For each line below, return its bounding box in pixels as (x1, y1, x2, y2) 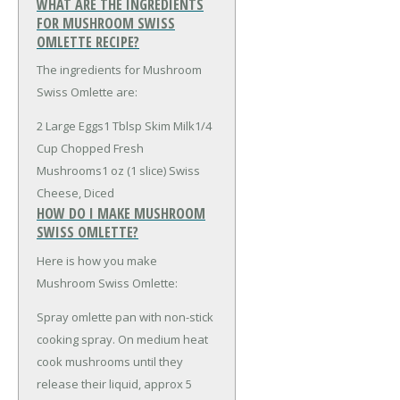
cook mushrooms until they (37, 353, 183, 370)
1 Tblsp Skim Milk (104, 118, 195, 135)
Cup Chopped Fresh (37, 140, 144, 157)
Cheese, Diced (37, 185, 114, 202)
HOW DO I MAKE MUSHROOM (37, 204, 205, 224)
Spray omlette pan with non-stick (37, 308, 213, 325)
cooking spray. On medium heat (37, 330, 208, 347)
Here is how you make (37, 252, 157, 269)
